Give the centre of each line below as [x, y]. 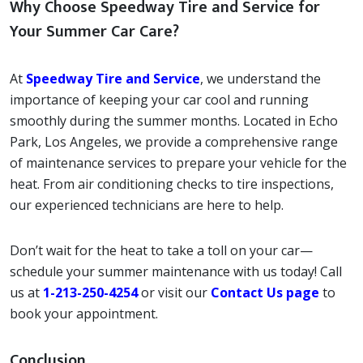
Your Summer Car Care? [94, 32]
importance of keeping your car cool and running [159, 100]
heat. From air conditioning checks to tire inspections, [172, 184]
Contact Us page [265, 293]
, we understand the [261, 79]
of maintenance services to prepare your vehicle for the [178, 163]
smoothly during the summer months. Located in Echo [174, 121]
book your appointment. [84, 314]
